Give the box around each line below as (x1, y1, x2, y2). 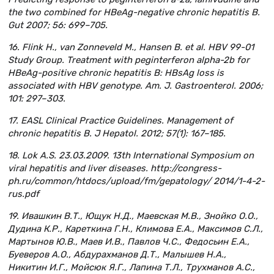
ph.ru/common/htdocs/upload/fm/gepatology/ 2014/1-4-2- (8, 175, 265, 187)
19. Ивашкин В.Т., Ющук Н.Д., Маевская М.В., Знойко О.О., (8, 210, 258, 221)
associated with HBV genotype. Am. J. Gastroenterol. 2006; (8, 80, 263, 92)
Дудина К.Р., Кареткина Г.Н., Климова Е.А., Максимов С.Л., (8, 223, 263, 234)
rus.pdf (8, 188, 39, 199)
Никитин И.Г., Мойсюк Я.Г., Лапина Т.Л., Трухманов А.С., (8, 261, 255, 273)
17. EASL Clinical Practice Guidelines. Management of (8, 114, 233, 126)
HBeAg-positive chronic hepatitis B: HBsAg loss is (8, 67, 224, 79)
